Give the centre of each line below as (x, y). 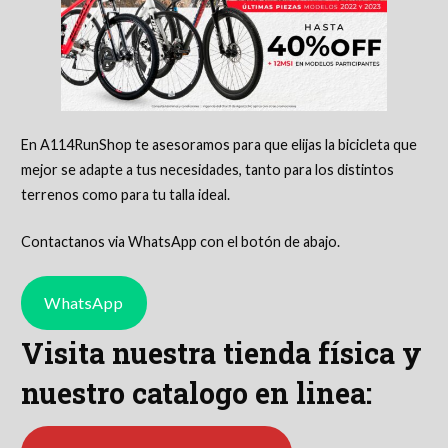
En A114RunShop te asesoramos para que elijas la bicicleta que (218, 145)
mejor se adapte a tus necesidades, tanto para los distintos (207, 170)
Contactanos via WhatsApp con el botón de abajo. (180, 241)
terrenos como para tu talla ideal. (125, 195)
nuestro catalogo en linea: (196, 393)
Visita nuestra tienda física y (221, 353)
